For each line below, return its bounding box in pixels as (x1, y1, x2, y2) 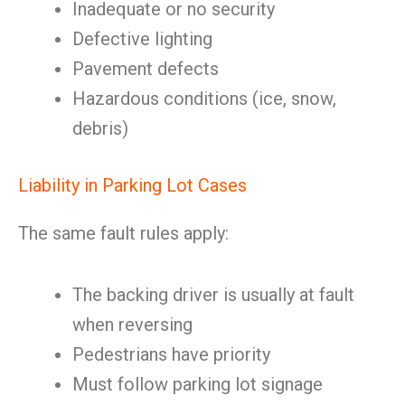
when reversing (72, 314, 193, 335)
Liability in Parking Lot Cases (18, 174, 247, 196)
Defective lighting (72, 28, 212, 50)
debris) (72, 118, 128, 139)
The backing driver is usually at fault (72, 284, 354, 306)
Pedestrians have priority (72, 344, 270, 365)
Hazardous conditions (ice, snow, (72, 88, 336, 109)
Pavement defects (72, 58, 219, 80)
